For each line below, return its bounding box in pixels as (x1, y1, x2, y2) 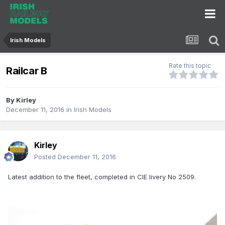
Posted (34, 153, 58, 161)
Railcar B (6, 64, 47, 77)
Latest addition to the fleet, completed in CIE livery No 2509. (8, 173, 196, 181)
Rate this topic (169, 62, 211, 70)
